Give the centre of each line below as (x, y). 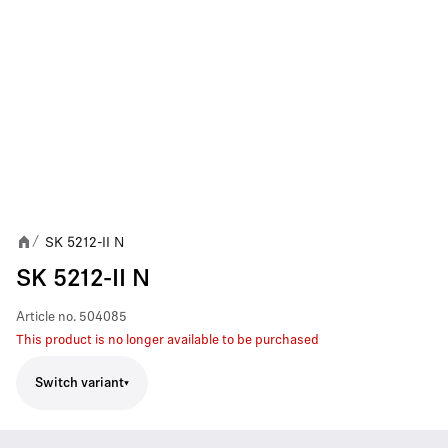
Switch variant (79, 383)
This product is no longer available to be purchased (167, 340)
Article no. (46, 317)
